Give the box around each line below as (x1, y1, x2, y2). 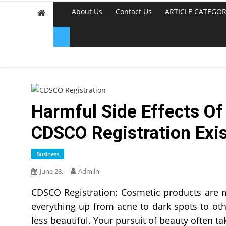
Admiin (78, 166, 99, 176)
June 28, (40, 166, 63, 176)
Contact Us (116, 7, 152, 16)
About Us (72, 7, 102, 16)
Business (36, 150, 59, 158)
